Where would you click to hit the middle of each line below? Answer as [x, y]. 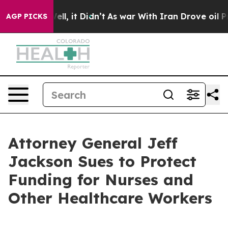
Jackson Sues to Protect [102, 161]
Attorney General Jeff [93, 143]
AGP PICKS [27, 16]
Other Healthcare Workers [110, 198]
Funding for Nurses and [101, 180]
